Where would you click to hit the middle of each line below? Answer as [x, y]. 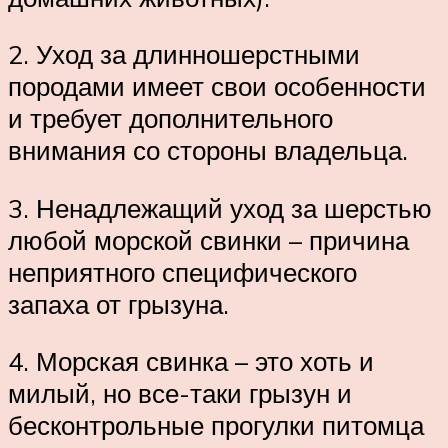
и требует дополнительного [170, 118]
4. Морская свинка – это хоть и [191, 361]
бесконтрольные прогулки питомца [216, 425]
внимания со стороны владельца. [208, 150]
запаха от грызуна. [118, 303]
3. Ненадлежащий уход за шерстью [220, 207]
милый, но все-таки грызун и [180, 393]
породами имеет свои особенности [217, 86]
